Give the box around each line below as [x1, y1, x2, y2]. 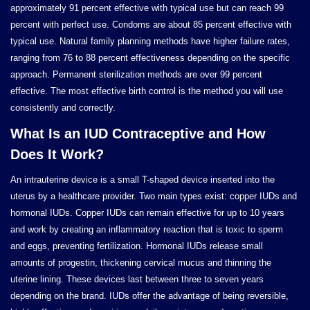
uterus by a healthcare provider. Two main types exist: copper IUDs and [10, 191, 297, 201]
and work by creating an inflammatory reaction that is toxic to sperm [10, 224, 283, 235]
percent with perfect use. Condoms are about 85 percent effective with [10, 19, 291, 30]
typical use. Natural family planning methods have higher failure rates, [10, 36, 290, 46]
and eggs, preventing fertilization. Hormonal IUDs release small [10, 241, 263, 251]
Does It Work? [10, 147, 104, 162]
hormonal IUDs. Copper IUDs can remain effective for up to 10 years [10, 208, 284, 218]
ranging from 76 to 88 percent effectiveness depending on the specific [10, 53, 290, 63]
